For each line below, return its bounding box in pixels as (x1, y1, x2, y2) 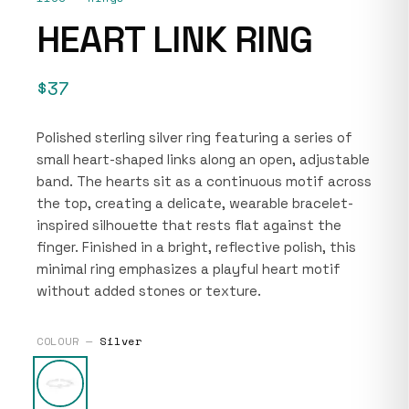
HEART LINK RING (37, 16, 312, 63)
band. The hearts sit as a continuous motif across (37, 172, 372, 190)
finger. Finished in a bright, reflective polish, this (37, 237, 356, 256)
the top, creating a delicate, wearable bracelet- (37, 194, 353, 212)
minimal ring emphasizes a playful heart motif (37, 259, 341, 278)
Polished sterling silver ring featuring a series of (37, 128, 352, 146)
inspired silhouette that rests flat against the (37, 215, 341, 234)
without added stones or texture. (37, 281, 261, 299)
